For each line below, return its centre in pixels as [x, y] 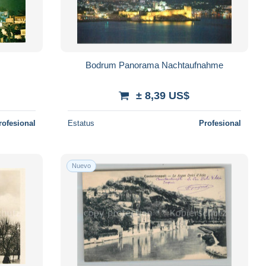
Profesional [220, 123]
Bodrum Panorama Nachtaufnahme [154, 65]
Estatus [81, 123]
